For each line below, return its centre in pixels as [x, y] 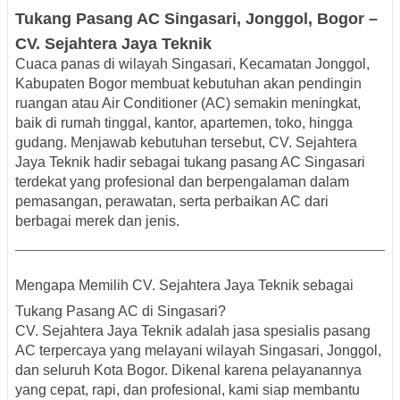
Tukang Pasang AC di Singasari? [121, 311]
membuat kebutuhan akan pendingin [244, 83]
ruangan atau [58, 103]
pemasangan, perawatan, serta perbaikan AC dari [172, 201]
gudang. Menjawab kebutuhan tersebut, [142, 142]
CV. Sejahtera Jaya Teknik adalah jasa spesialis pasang [193, 330]
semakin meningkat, [296, 103]
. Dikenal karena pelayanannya [263, 370]
